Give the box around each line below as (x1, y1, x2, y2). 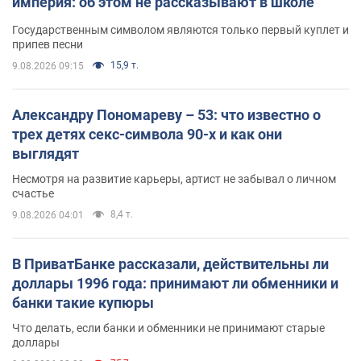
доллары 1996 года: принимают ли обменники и (12, 275, 338, 293)
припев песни (12, 38, 83, 52)
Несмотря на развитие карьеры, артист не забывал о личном (12, 172, 336, 186)
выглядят (12, 145, 79, 163)
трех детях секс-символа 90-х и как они (12, 126, 282, 143)
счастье (12, 187, 54, 201)
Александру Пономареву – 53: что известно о (12, 106, 321, 124)
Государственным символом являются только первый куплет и (12, 23, 349, 37)
